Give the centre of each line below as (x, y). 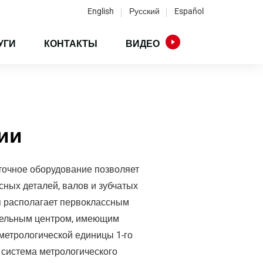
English (101, 11)
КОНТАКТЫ (71, 44)
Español (189, 11)
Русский (144, 11)
